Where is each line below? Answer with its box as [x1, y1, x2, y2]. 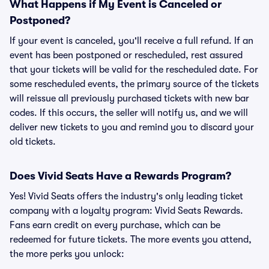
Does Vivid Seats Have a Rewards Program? [10, 170, 231, 182]
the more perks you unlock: [10, 249, 124, 259]
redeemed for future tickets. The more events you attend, [10, 234, 252, 245]
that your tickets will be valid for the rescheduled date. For [10, 64, 258, 75]
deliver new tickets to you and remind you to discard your [10, 122, 254, 133]
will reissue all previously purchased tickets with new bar [10, 93, 249, 104]
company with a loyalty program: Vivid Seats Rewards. [10, 205, 243, 216]
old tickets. [10, 136, 56, 147]
